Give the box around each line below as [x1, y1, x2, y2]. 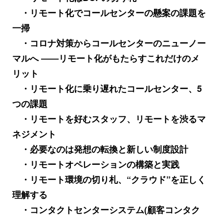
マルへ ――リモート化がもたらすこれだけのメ [12, 51, 199, 65]
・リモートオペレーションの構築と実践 [12, 157, 179, 171]
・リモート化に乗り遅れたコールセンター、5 [12, 82, 202, 95]
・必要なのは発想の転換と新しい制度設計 [12, 142, 188, 155]
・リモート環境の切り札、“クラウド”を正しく [12, 173, 206, 186]
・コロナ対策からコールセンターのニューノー [12, 36, 206, 49]
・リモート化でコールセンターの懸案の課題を [12, 6, 206, 19]
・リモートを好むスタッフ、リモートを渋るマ [12, 112, 206, 125]
